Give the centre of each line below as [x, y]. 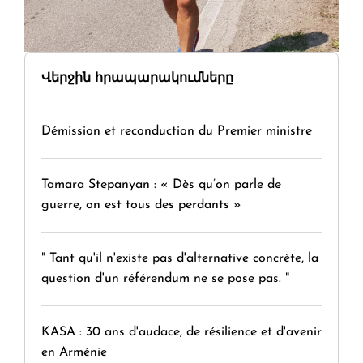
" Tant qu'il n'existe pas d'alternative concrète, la [180, 259]
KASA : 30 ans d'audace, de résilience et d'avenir [181, 333]
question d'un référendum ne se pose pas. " [165, 279]
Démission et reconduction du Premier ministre [177, 132]
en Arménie [74, 353]
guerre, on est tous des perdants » [141, 205]
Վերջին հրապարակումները [137, 79]
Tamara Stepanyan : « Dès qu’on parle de [161, 185]
